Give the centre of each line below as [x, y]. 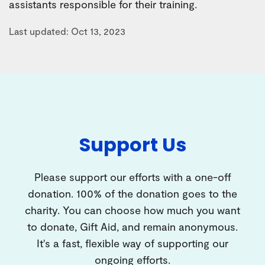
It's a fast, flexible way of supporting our [132, 243]
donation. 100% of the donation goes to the [132, 193]
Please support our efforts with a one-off [132, 177]
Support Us [132, 144]
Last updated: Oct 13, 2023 [67, 31]
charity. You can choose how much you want [132, 210]
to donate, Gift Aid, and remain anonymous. [132, 226]
